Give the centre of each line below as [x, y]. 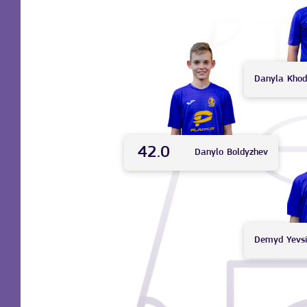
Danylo [209, 153]
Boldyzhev [248, 153]
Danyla [269, 79]
